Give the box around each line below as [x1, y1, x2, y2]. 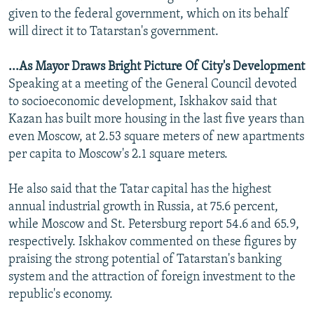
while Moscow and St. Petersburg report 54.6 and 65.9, [8, 217, 299, 231]
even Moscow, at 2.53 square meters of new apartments [8, 130, 304, 144]
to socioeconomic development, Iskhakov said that [8, 95, 277, 109]
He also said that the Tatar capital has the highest [8, 182, 271, 196]
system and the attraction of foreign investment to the [8, 270, 296, 284]
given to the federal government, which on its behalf [8, 7, 289, 21]
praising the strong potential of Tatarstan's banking [8, 252, 282, 266]
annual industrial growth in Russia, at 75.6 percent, [8, 200, 278, 214]
